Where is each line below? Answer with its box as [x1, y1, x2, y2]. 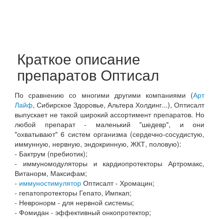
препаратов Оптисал [17, 64, 159, 85]
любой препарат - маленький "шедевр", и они [15, 119, 204, 129]
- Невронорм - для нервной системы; [15, 197, 134, 207]
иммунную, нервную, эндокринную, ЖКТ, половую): [15, 139, 181, 149]
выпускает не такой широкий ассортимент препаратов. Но [15, 109, 204, 119]
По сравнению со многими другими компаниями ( [15, 90, 193, 100]
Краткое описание [17, 48, 140, 69]
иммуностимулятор [19, 178, 81, 188]
